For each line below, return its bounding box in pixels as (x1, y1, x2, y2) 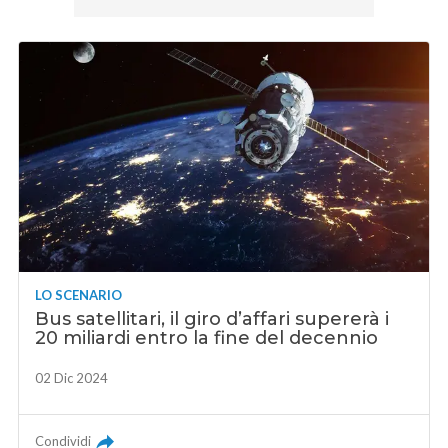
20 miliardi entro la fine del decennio (35, 327, 379, 350)
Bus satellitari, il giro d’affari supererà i (35, 308, 390, 331)
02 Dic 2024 (35, 370, 109, 387)
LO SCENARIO (35, 287, 123, 304)
